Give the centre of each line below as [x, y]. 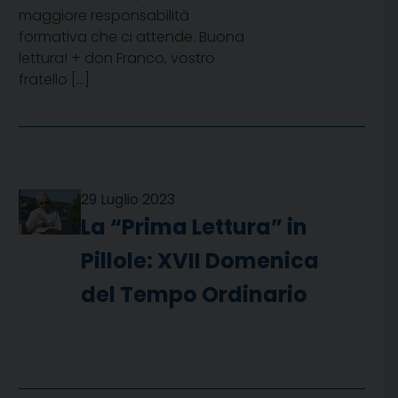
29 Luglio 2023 [128, 200]
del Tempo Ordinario [195, 295]
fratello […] [54, 80]
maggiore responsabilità [104, 16]
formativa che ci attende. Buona [131, 37]
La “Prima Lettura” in [195, 227]
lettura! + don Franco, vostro [117, 59]
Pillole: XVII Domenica [200, 261]
